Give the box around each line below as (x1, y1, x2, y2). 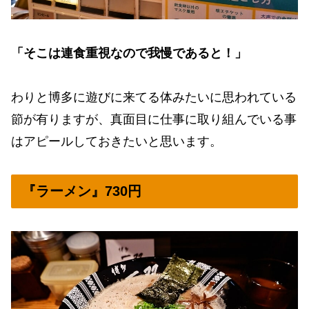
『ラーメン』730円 (22, 183, 141, 199)
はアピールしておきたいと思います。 (11, 134, 222, 148)
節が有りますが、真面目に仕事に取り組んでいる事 (11, 112, 297, 126)
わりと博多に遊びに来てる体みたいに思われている (11, 90, 297, 104)
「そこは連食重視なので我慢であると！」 (11, 46, 247, 60)
